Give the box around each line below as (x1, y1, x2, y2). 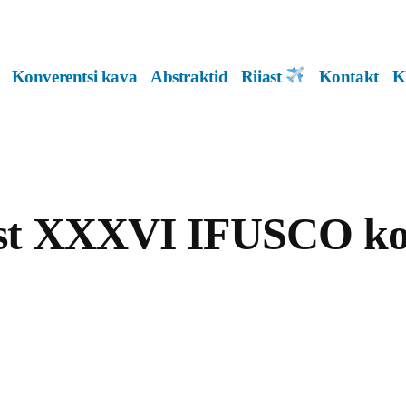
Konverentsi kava (11, 66, 138, 86)
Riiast (240, 66, 286, 86)
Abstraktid (150, 66, 228, 86)
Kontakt (318, 66, 379, 86)
